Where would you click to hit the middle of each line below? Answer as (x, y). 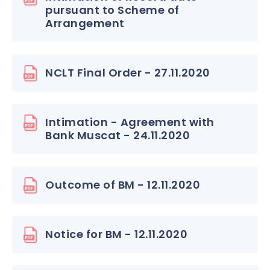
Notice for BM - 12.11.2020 (116, 234)
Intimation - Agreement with (130, 122)
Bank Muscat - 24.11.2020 (118, 135)
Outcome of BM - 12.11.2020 (123, 185)
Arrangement (85, 23)
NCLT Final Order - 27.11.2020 (128, 73)
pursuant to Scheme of (112, 10)
